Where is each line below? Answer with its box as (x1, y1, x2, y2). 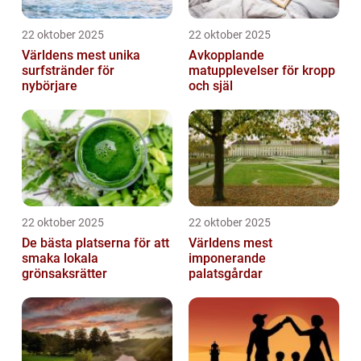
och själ (189, 78, 233, 94)
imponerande (189, 251, 266, 267)
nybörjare (22, 78, 77, 94)
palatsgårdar (189, 266, 263, 282)
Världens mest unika (22, 48, 140, 64)
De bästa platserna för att (22, 235, 169, 251)
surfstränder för (22, 63, 114, 79)
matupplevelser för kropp (189, 63, 335, 79)
